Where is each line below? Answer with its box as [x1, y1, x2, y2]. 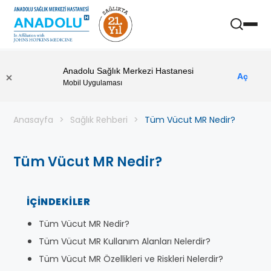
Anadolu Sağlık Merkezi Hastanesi [63, 65, 194, 76]
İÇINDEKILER [27, 195, 91, 209]
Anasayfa [13, 114, 53, 126]
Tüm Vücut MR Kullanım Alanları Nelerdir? [39, 235, 211, 247]
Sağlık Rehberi [70, 114, 128, 126]
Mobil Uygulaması [63, 78, 122, 87]
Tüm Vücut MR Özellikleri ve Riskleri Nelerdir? [39, 253, 223, 265]
